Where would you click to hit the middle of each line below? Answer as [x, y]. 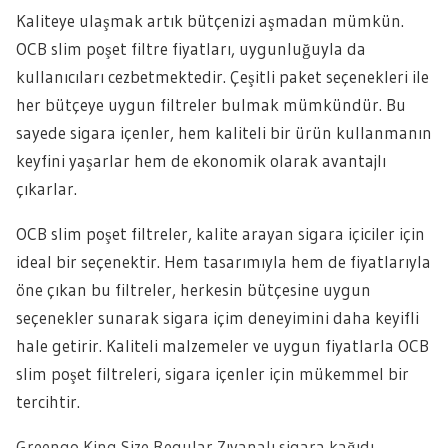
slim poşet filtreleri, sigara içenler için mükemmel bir [212, 373]
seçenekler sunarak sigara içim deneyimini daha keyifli [217, 317]
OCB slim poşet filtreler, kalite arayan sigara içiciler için [220, 233]
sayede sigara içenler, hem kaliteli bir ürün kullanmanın [224, 132]
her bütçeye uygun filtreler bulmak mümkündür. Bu [211, 104]
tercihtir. [48, 401]
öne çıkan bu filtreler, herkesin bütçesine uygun [193, 289]
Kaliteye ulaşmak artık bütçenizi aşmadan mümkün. [210, 20]
